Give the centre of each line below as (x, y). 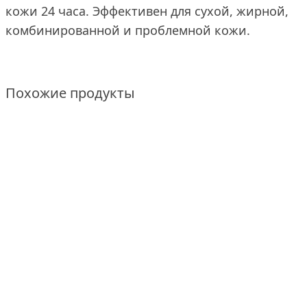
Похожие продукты (70, 93)
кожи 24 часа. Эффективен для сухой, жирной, (147, 11)
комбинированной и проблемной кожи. (128, 30)
